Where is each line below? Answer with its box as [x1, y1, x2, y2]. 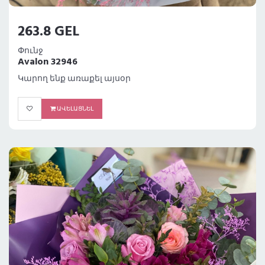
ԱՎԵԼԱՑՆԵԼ [56, 104, 93, 114]
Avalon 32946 [18, 54, 77, 70]
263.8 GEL [18, 21, 79, 44]
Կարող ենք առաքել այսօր [18, 72, 131, 86]
